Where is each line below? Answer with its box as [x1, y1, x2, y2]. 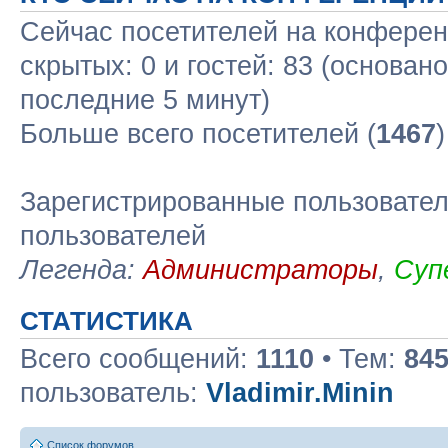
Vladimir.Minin [206, 378, 394, 408]
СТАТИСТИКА [20, 307, 193, 335]
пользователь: [20, 378, 206, 408]
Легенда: [20, 255, 143, 285]
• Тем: [314, 344, 404, 374]
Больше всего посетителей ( [20, 119, 376, 149]
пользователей [20, 221, 206, 251]
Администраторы [143, 255, 378, 285]
